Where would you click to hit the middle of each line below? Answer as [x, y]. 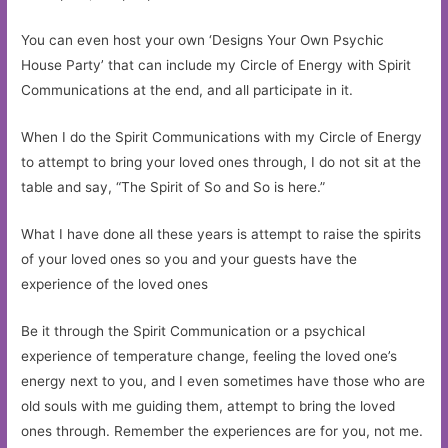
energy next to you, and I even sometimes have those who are [223, 380]
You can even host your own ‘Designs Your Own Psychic [203, 40]
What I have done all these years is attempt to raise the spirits [221, 234]
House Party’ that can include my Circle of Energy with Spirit [216, 65]
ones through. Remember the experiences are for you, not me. [222, 430]
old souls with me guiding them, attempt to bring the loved [208, 405]
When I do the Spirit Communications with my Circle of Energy [222, 137]
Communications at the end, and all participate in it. [187, 90]
